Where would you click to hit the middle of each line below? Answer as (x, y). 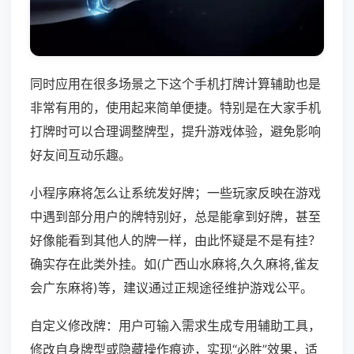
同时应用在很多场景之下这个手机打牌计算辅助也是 (175, 84)
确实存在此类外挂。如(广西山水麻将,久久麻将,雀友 (175, 264)
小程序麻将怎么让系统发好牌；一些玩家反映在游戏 (175, 193)
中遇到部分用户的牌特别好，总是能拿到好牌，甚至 (175, 217)
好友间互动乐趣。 (81, 155)
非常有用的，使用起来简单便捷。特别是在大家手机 (175, 108)
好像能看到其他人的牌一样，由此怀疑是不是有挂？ (175, 241)
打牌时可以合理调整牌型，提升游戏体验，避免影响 (175, 132)
